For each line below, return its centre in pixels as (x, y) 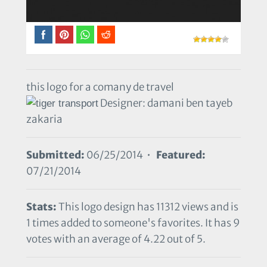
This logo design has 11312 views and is (148, 207)
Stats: (41, 207)
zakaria (44, 119)
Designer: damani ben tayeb (165, 103)
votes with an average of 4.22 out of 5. (116, 239)
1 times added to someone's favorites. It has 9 (133, 223)
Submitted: (55, 155)
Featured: (181, 155)
